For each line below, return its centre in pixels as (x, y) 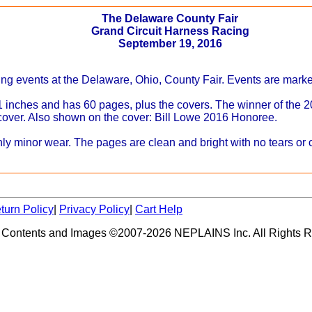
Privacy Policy (94, 209)
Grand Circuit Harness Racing (170, 31)
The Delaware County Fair (170, 18)
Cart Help (159, 209)
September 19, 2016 (170, 43)
